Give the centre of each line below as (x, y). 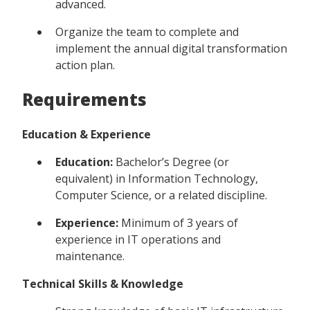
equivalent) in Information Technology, (157, 178)
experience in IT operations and (138, 239)
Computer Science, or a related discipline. (161, 195)
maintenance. (90, 256)
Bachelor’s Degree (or (171, 162)
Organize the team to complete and (147, 31)
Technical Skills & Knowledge (103, 283)
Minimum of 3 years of (178, 222)
